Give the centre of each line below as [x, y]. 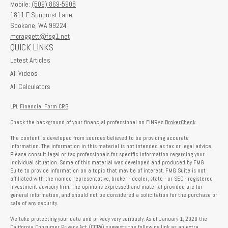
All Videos [24, 74]
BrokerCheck [180, 122]
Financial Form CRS [44, 107]
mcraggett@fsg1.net [40, 36]
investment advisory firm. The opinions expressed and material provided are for [106, 187]
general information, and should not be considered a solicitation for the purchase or [114, 195]
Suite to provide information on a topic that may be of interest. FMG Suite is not [108, 171]
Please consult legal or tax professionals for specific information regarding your [107, 154]
